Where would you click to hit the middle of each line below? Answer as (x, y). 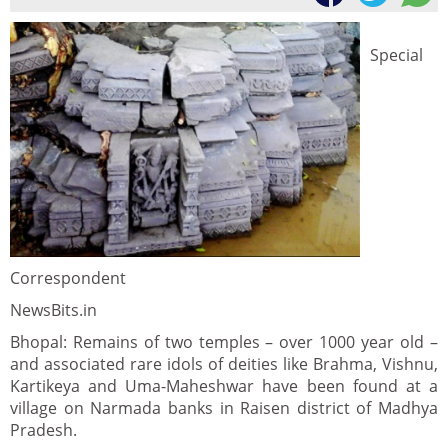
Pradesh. (43, 430)
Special (396, 55)
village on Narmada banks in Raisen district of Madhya (224, 408)
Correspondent (68, 278)
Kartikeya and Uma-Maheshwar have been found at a (224, 386)
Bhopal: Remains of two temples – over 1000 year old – (224, 342)
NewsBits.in (53, 310)
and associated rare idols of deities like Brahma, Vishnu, (224, 364)
